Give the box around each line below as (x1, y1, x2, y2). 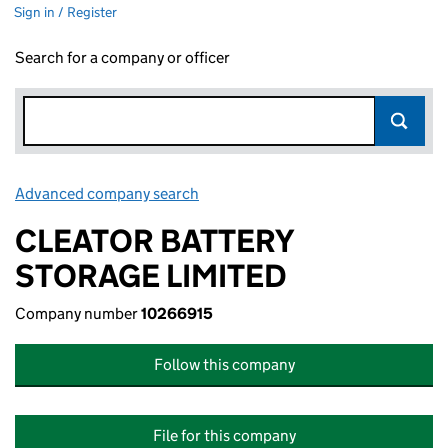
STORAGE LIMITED (15, 256, 287, 296)
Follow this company (153, 355, 295, 374)
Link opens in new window (202, 184, 379, 203)
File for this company (152, 426, 296, 445)
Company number (15, 304, 141, 323)
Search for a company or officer (15, 48, 230, 67)
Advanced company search (15, 184, 199, 203)
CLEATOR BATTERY (15, 221, 294, 261)
